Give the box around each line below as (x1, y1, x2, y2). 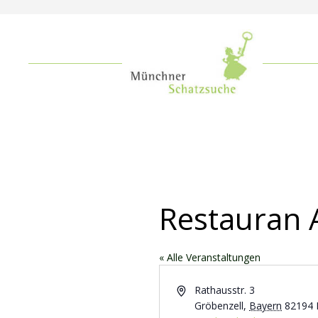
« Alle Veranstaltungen (159, 251, 261, 264)
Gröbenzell (194, 299, 244, 312)
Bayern (249, 299, 283, 312)
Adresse (176, 283, 213, 296)
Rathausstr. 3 (194, 283, 256, 297)
